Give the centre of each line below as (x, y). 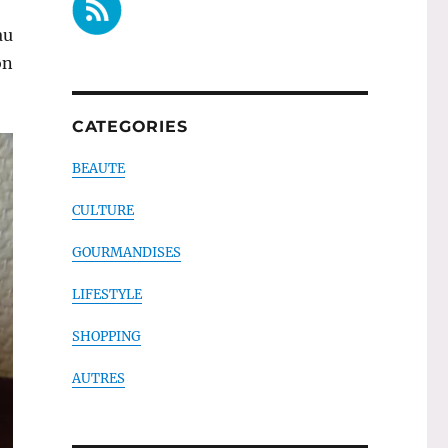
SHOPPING (106, 336)
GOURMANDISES (126, 252)
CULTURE (102, 210)
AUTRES (98, 378)
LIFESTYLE (106, 294)
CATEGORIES (129, 126)
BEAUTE (98, 168)
